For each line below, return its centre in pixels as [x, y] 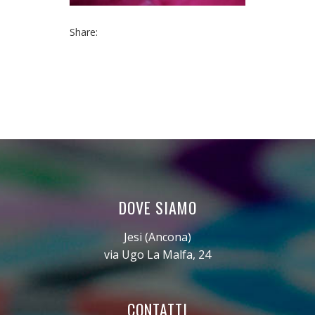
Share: [84, 32]
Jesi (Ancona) [157, 237]
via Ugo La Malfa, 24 [157, 254]
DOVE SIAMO [157, 207]
